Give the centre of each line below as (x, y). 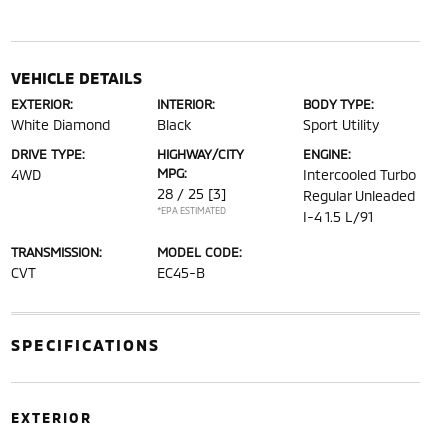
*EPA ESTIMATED (191, 210)
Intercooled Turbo (360, 174)
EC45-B (180, 272)
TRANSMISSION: (56, 252)
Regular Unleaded (359, 195)
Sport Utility (341, 124)
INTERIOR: (185, 104)
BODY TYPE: (339, 104)
